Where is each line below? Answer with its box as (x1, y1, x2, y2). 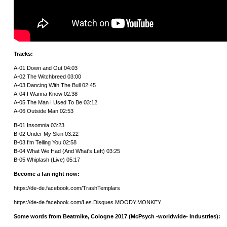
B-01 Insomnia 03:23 (14, 122, 64, 129)
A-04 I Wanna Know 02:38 (14, 91, 78, 97)
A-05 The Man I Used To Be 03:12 (14, 99, 97, 106)
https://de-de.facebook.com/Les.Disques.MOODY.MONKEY (14, 199, 161, 206)
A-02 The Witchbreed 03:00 (14, 73, 81, 80)
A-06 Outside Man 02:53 (14, 108, 73, 115)
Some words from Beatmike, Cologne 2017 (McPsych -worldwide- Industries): (14, 213, 220, 220)
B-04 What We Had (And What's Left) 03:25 (14, 148, 120, 155)
